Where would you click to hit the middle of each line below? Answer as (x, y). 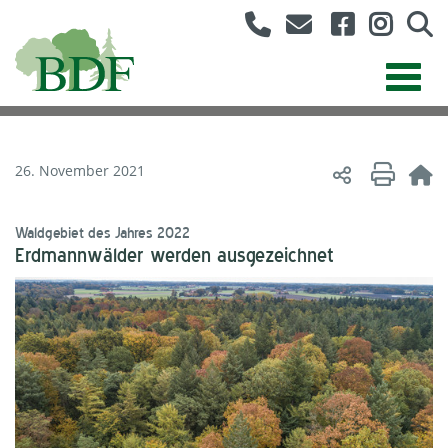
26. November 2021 (80, 170)
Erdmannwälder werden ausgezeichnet (174, 255)
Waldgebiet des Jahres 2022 (102, 233)
